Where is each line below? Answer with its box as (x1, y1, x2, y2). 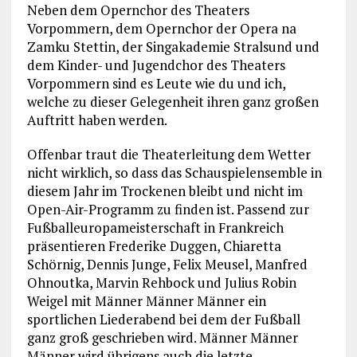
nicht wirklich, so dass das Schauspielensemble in (26, 163, 322, 182)
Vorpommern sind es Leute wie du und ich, (26, 73, 285, 92)
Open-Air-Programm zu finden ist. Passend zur (26, 199, 309, 218)
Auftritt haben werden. (26, 110, 167, 129)
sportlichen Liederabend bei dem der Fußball (26, 309, 300, 328)
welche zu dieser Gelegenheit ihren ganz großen (26, 92, 319, 111)
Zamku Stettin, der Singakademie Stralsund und (26, 37, 320, 56)
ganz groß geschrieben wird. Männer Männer (26, 328, 298, 347)
